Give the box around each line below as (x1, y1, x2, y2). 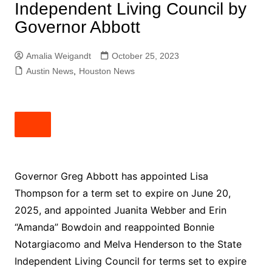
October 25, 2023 (111, 51, 179, 61)
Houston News (78, 66, 135, 76)
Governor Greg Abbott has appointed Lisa (14, 170, 208, 182)
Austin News (25, 66, 73, 76)
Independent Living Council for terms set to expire (14, 255, 246, 267)
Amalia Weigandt (25, 51, 91, 61)
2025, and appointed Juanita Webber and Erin (14, 204, 226, 216)
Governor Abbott (14, 18, 140, 36)
